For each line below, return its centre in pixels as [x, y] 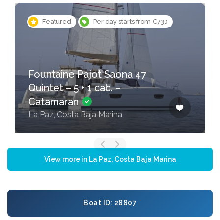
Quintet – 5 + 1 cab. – [75, 88]
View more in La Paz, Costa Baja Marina [110, 159]
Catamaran [55, 102]
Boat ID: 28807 [110, 203]
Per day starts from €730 [131, 22]
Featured [57, 22]
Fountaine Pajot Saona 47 [87, 74]
